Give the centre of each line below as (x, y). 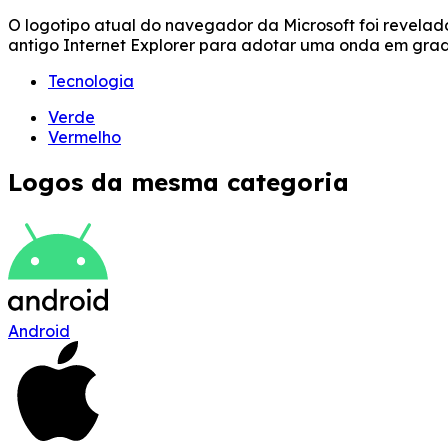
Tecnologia (91, 80)
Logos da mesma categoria (178, 181)
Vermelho (84, 136)
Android (39, 330)
